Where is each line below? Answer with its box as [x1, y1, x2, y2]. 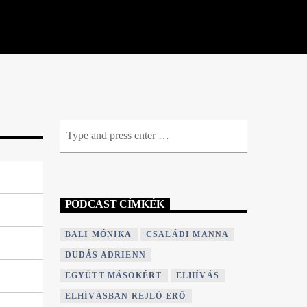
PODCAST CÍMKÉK [64, 198, 165, 210]
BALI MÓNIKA [64, 230, 132, 240]
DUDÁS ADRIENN [64, 250, 147, 260]
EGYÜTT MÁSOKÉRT [64, 271, 162, 281]
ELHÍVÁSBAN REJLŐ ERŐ [64, 291, 186, 302]
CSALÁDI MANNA [145, 230, 230, 240]
